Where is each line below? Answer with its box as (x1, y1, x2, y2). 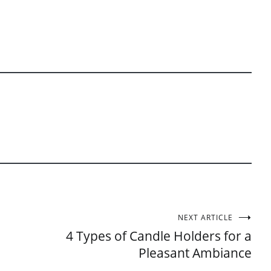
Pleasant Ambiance (139, 244, 252, 261)
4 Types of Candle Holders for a (66, 227, 252, 244)
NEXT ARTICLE (178, 212, 233, 223)
